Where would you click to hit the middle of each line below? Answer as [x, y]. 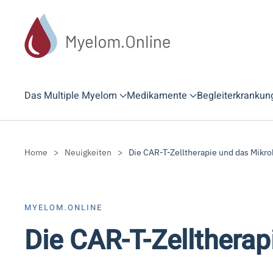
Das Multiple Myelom [71, 95]
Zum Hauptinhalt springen [84, 35]
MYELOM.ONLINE [63, 207]
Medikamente [157, 95]
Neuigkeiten [88, 152]
